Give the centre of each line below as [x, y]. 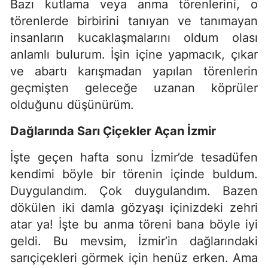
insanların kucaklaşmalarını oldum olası [134, 37]
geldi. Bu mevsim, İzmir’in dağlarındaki [134, 241]
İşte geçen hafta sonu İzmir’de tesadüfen [134, 157]
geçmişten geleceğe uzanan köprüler [134, 88]
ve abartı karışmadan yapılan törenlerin [134, 71]
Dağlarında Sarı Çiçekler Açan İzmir [113, 131]
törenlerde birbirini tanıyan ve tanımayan [134, 21]
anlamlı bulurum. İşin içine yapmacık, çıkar [134, 54]
